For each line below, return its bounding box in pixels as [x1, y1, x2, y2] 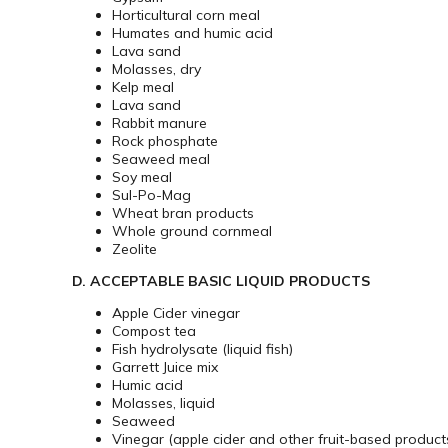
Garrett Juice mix [112, 358, 218, 377]
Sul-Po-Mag [112, 186, 191, 205]
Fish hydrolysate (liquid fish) [112, 340, 293, 359]
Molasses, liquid [112, 394, 215, 413]
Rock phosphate [112, 132, 218, 151]
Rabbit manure [112, 114, 207, 133]
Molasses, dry [112, 60, 201, 79]
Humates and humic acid [112, 24, 273, 43]
